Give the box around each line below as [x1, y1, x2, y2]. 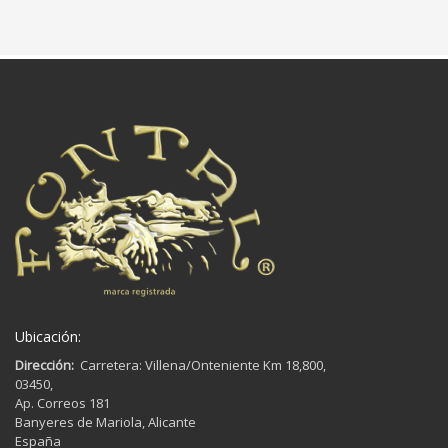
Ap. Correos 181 [15, 394, 110, 413]
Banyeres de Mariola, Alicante [15, 413, 196, 432]
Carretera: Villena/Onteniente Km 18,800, [74, 356, 326, 375]
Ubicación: [15, 327, 81, 347]
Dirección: [15, 356, 74, 375]
